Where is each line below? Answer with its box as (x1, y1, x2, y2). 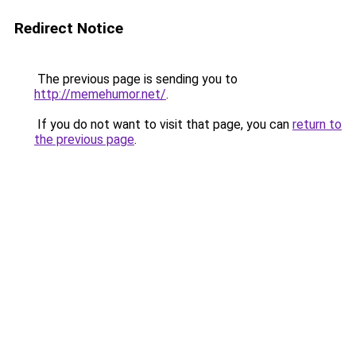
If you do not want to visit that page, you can (34, 117, 292, 132)
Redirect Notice (14, 19, 123, 37)
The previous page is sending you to (34, 72, 238, 87)
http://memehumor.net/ (34, 87, 166, 102)
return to (292, 117, 342, 132)
